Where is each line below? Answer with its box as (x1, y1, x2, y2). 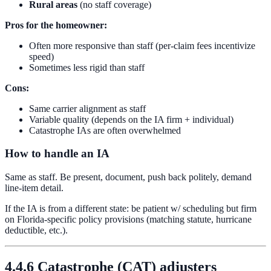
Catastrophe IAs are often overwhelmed (29, 125, 181, 135)
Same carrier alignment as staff (29, 103, 146, 114)
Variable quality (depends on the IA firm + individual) (29, 114, 233, 125)
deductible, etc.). (5, 225, 68, 235)
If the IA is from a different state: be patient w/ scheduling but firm (5, 203, 256, 214)
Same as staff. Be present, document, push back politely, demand (5, 172, 252, 182)
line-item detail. (5, 183, 64, 193)
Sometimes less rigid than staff (29, 62, 145, 73)
